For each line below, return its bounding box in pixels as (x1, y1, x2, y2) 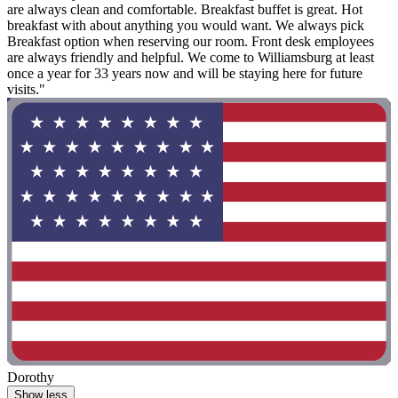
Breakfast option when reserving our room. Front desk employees (7, 33, 374, 49)
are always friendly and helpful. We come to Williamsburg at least (7, 49, 374, 65)
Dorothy (7, 370, 54, 386)
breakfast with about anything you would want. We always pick (7, 17, 364, 33)
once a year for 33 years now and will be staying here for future (7, 65, 362, 81)
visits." (7, 81, 45, 97)
